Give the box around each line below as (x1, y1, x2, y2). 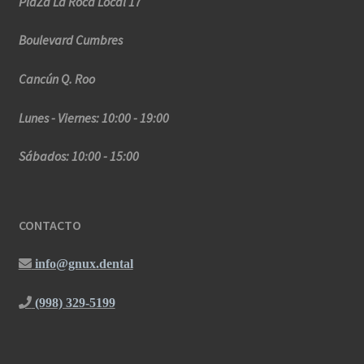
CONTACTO (18, 216, 81, 233)
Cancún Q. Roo (18, 71, 95, 88)
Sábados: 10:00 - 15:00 (18, 148, 139, 165)
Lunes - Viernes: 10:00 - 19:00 (18, 109, 169, 126)
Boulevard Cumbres (18, 32, 123, 49)
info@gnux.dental (31, 257, 133, 271)
